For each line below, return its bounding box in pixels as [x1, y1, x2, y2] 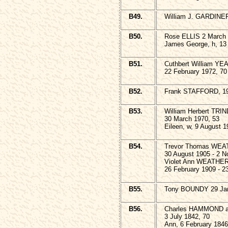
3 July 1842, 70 [164, 212, 210, 220]
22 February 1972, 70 [164, 67, 227, 75]
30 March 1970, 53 [164, 115, 219, 123]
